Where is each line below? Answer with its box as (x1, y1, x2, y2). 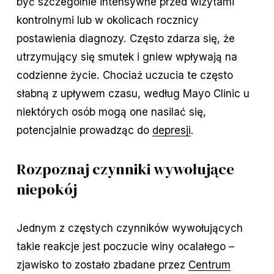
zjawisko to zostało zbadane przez (16, 258, 188, 272)
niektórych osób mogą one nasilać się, (16, 105, 206, 119)
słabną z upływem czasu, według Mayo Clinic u (16, 87, 250, 100)
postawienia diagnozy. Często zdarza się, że (16, 32, 235, 45)
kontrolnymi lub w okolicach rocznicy (16, 13, 199, 27)
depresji (152, 124, 191, 137)
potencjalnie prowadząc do (16, 124, 152, 137)
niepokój (16, 179, 77, 200)
